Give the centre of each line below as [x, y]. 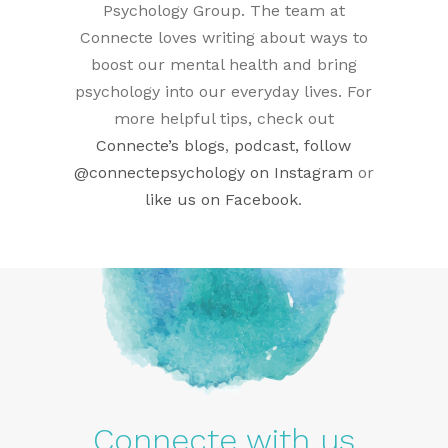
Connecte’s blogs [161, 145]
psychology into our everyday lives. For [224, 91]
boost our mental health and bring [223, 64]
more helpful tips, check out [223, 118]
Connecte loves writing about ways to [223, 37]
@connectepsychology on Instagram [213, 172]
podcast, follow [293, 145]
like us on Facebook [222, 199]
